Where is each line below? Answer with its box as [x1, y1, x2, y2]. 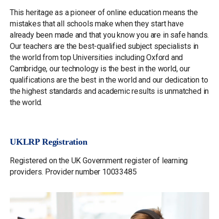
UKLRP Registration [10, 137, 88, 147]
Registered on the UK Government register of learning [10, 156, 188, 166]
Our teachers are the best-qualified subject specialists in [10, 42, 199, 51]
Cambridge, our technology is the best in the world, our [10, 64, 190, 74]
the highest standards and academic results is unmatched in [10, 87, 209, 96]
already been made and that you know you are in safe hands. [10, 30, 209, 40]
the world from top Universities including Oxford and [10, 53, 183, 63]
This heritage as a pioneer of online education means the [10, 8, 198, 18]
